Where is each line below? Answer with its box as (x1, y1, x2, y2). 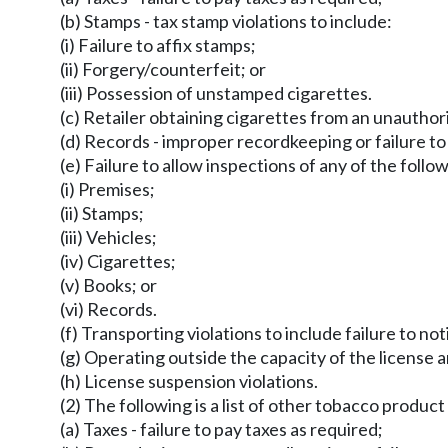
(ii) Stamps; (60, 202, 144, 224)
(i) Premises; (60, 178, 155, 200)
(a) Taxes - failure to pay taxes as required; (60, 418, 383, 440)
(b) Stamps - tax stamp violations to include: (60, 10, 392, 32)
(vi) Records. (60, 298, 157, 320)
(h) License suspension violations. (60, 370, 318, 392)
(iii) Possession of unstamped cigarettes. (60, 82, 372, 104)
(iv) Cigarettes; (60, 250, 176, 272)
